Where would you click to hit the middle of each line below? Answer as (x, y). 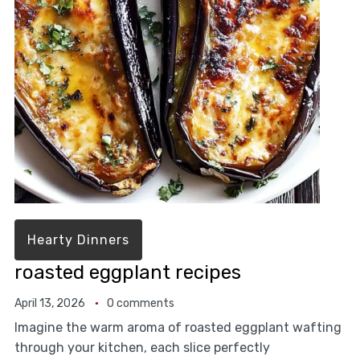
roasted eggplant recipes (127, 273)
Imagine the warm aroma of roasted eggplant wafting (178, 328)
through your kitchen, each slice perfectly (142, 348)
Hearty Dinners (78, 240)
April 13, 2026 (49, 304)
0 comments (140, 304)
